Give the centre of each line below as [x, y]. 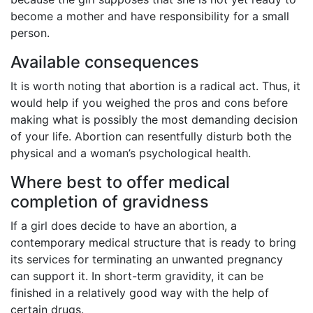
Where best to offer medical [120, 182]
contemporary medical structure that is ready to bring [153, 243]
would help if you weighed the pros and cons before [149, 103]
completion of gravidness [110, 202]
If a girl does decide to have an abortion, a [124, 226]
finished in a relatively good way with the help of [140, 293]
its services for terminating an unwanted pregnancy [147, 260]
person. [30, 33]
